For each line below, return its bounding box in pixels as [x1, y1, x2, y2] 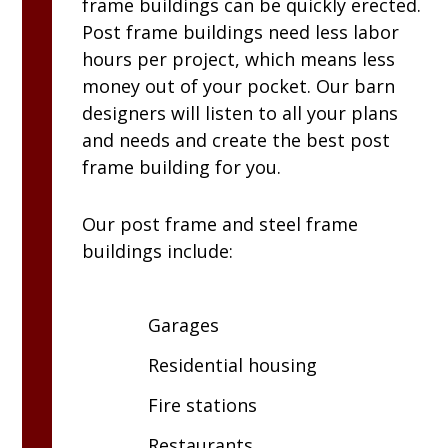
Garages [148, 313, 220, 338]
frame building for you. [82, 155, 282, 180]
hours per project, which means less [82, 47, 396, 72]
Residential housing [148, 353, 318, 378]
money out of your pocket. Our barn [82, 74, 396, 99]
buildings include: [82, 239, 234, 264]
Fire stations [148, 393, 258, 418]
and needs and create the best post [82, 128, 391, 153]
